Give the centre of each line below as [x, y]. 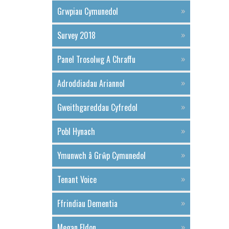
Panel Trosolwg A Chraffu [98, 59]
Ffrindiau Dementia [89, 203]
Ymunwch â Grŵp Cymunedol [103, 155]
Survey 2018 [78, 35]
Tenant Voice [79, 179]
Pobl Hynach [78, 131]
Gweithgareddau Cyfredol [100, 107]
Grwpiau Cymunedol [90, 11]
